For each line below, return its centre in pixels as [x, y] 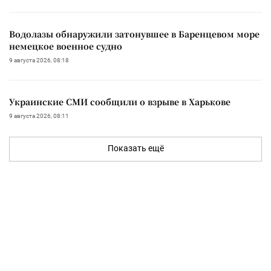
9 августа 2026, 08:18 [39, 60]
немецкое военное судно [66, 46]
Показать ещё [135, 148]
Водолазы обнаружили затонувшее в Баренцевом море [134, 34]
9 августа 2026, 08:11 [39, 116]
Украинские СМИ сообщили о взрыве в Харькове [189, 101]
